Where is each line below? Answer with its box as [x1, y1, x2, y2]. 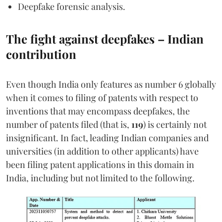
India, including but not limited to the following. [6, 172, 195, 184]
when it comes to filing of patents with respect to [6, 92, 198, 104]
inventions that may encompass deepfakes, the [6, 105, 190, 117]
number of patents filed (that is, [6, 118, 131, 131]
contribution [6, 46, 76, 62]
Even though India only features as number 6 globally [6, 78, 216, 91]
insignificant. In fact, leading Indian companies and [6, 132, 209, 144]
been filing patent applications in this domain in [6, 159, 194, 171]
